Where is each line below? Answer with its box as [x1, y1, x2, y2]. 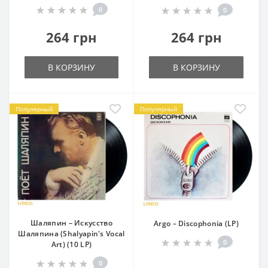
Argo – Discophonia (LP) [154, 218, 239, 229]
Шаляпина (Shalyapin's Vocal [18, 229, 125, 239]
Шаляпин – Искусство [31, 218, 112, 228]
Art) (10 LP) [51, 239, 92, 249]
